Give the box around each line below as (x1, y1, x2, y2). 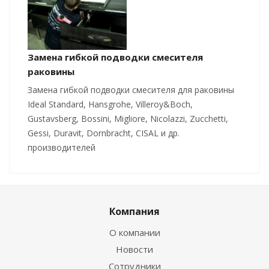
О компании (109, 226, 160, 238)
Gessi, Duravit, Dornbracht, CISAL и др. (28, 127, 180, 139)
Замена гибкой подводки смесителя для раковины (28, 83, 234, 95)
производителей (28, 141, 95, 153)
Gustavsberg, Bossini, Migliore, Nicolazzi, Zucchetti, (28, 112, 228, 124)
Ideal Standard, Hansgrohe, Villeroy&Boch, (28, 98, 193, 110)
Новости (116, 243, 153, 255)
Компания (109, 204, 160, 218)
